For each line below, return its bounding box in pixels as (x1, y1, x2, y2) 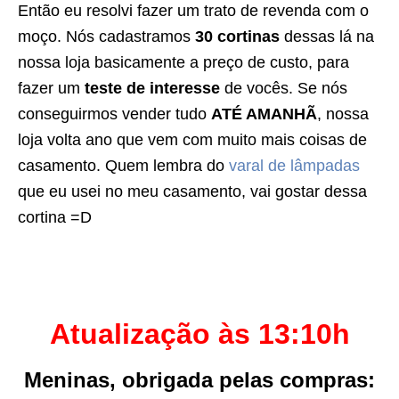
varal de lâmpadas (229, 156, 360, 175)
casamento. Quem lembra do (18, 156, 229, 175)
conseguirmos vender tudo (18, 104, 211, 123)
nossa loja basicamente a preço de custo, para (18, 53, 349, 71)
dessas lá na (280, 27, 374, 45)
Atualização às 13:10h (49, 317, 350, 350)
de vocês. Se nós (220, 78, 347, 97)
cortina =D (18, 208, 92, 226)
